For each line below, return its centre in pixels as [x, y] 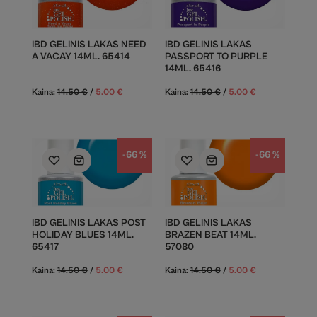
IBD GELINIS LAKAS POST [88, 223]
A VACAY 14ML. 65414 [81, 57]
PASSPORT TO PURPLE [216, 57]
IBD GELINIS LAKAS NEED [89, 45]
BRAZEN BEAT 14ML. [210, 235]
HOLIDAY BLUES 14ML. [82, 235]
